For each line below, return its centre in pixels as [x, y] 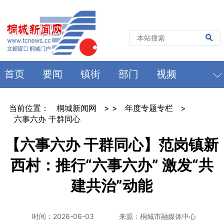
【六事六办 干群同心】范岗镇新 [112, 144]
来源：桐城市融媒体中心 [157, 216]
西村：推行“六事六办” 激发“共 [112, 165]
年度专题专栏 [149, 108]
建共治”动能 [112, 185]
